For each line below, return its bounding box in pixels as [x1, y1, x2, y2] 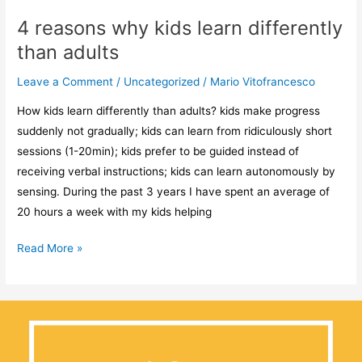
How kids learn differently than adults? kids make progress [17, 103, 321, 117]
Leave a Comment [17, 75, 114, 89]
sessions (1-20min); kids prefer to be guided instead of [17, 144, 300, 158]
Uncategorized [124, 75, 200, 89]
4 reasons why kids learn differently [17, 16, 343, 40]
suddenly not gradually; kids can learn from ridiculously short [17, 124, 333, 137]
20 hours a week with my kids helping [17, 204, 213, 218]
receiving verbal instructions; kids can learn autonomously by [17, 164, 336, 178]
